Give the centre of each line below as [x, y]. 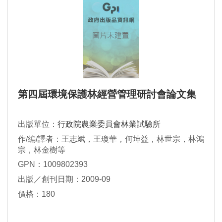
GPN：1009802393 [53, 165]
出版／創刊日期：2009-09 [64, 179]
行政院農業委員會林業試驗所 [109, 124]
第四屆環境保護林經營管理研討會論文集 [107, 94]
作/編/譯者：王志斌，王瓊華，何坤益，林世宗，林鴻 [111, 139]
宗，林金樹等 [42, 150]
